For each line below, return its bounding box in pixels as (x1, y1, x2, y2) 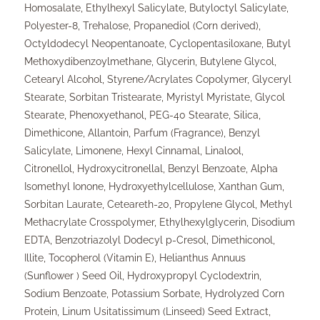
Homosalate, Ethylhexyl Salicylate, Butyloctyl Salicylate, (24, 1, 289, 14)
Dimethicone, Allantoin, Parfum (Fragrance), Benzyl (24, 126, 260, 139)
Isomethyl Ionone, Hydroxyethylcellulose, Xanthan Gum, (24, 180, 284, 192)
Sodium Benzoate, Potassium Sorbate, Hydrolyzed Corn (24, 287, 284, 299)
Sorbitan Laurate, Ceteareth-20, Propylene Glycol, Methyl (24, 198, 292, 210)
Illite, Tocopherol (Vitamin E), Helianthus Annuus (24, 251, 246, 264)
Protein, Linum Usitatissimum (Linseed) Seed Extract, (24, 305, 271, 317)
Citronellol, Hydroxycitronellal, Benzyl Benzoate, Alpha (24, 162, 278, 174)
